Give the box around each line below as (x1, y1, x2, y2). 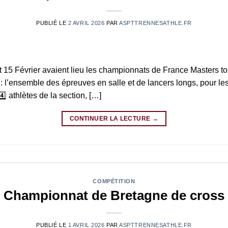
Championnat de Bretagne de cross (4, 188, 224, 203)
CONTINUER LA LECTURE (70, 115, 152, 123)
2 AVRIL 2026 (68, 20, 105, 26)
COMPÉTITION (93, 178, 135, 185)
